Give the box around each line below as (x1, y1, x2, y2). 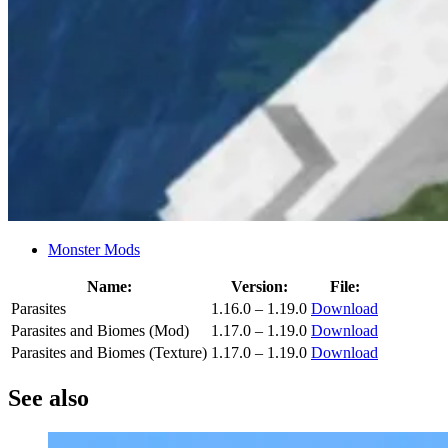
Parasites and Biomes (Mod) (11, 322, 189, 340)
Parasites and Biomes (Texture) (11, 344, 207, 362)
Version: (230, 278, 288, 296)
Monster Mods (48, 241, 140, 259)
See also (8, 384, 89, 411)
